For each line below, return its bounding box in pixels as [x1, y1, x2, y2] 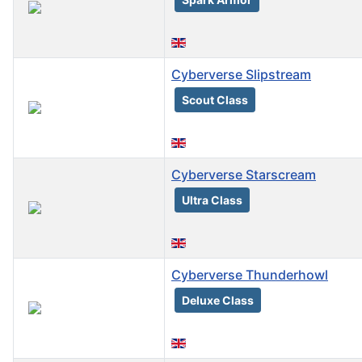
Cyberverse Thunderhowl [171, 267, 328, 284]
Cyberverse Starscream [171, 166, 316, 183]
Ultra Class [182, 193, 242, 208]
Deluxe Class [182, 293, 254, 308]
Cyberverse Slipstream [171, 66, 311, 83]
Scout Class [182, 93, 248, 107]
